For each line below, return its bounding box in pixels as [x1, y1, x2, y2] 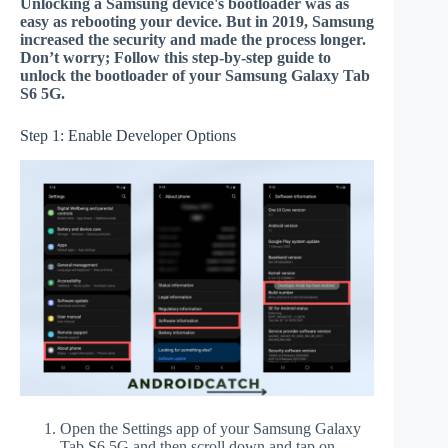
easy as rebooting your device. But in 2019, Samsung [20, 12, 374, 30]
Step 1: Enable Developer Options [20, 126, 236, 144]
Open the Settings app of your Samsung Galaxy [60, 419, 361, 437]
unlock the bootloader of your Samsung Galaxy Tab [20, 66, 370, 84]
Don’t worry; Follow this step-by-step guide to [20, 48, 331, 66]
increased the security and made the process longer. [20, 30, 366, 48]
